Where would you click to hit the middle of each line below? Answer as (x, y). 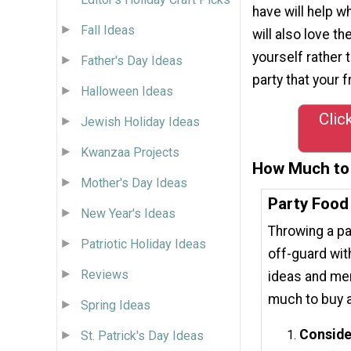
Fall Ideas (108, 30)
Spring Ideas (116, 305)
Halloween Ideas (127, 91)
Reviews (105, 274)
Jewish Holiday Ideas (140, 121)
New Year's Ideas (128, 213)
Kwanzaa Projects (130, 152)
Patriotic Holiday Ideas (143, 244)
